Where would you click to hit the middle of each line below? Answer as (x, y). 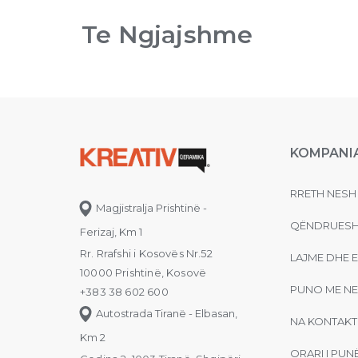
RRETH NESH (323, 193)
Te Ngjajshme (167, 34)
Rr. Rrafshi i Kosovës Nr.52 (146, 253)
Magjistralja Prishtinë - (150, 207)
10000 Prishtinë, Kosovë (143, 272)
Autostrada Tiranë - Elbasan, (165, 313)
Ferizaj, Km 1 (111, 231)
